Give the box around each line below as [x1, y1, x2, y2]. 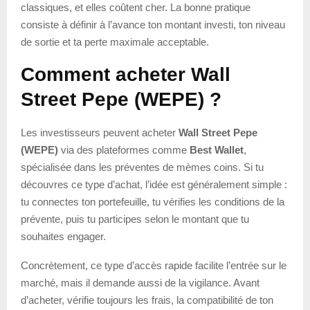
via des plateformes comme [58, 143, 190, 156]
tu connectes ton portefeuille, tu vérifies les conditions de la [21, 195, 284, 208]
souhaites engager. [21, 230, 106, 242]
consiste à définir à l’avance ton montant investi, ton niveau [21, 18, 285, 30]
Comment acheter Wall [21, 63, 230, 85]
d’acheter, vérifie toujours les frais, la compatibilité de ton [21, 293, 273, 306]
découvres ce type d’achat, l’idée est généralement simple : [21, 178, 287, 190]
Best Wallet [190, 143, 244, 156]
